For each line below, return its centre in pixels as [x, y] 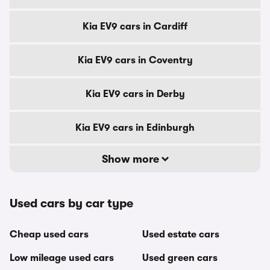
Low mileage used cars [62, 258]
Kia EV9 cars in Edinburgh [135, 128]
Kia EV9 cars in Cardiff [135, 27]
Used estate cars [181, 234]
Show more [131, 159]
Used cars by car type [71, 203]
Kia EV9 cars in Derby [135, 94]
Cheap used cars [49, 234]
